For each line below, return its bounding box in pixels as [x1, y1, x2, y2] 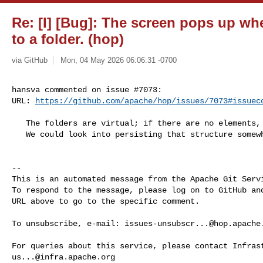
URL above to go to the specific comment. [12, 196, 200, 206]
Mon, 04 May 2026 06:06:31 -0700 [60, 55, 177, 65]
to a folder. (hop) [12, 31, 124, 47]
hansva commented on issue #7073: [12, 85, 162, 95]
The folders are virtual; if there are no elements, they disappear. [12, 118, 26, 128]
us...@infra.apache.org [12, 252, 115, 262]
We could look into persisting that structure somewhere [12, 129, 26, 139]
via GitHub [12, 55, 48, 65]
